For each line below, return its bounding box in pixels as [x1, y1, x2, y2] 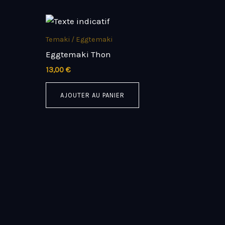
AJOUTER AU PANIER [60, 91, 125, 99]
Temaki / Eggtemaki [46, 35, 113, 44]
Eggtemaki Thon [46, 49, 111, 59]
